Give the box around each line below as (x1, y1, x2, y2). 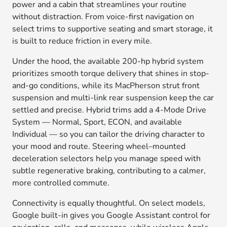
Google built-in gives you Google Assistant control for (12, 210, 211, 221)
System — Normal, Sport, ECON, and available (12, 117, 182, 128)
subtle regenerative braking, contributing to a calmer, (12, 165, 206, 176)
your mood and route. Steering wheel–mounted (12, 141, 186, 152)
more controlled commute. (12, 177, 110, 188)
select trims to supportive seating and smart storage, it (12, 23, 213, 34)
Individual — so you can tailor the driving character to (12, 129, 205, 140)
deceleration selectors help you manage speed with (12, 153, 201, 164)
